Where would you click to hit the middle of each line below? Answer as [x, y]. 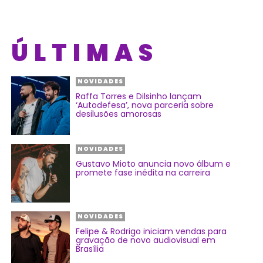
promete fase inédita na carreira [143, 173]
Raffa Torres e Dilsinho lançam [139, 97]
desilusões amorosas [119, 114]
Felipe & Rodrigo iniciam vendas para [151, 232]
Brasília [90, 249]
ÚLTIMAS [85, 53]
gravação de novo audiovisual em [146, 240]
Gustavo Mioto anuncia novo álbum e [154, 164]
